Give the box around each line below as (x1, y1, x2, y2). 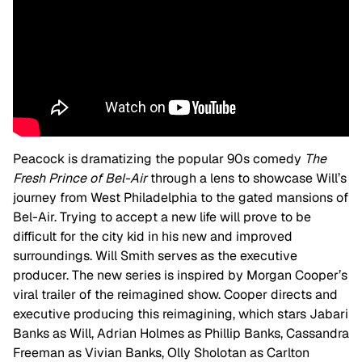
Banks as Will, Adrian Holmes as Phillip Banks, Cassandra (13, 325, 349, 343)
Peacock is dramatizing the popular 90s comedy (13, 150, 305, 168)
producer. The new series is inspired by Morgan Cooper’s (13, 267, 347, 284)
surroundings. (13, 247, 95, 265)
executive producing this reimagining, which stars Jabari (13, 305, 348, 323)
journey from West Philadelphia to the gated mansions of (13, 189, 348, 207)
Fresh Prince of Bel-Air (13, 170, 147, 187)
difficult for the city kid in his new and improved (13, 228, 293, 246)
